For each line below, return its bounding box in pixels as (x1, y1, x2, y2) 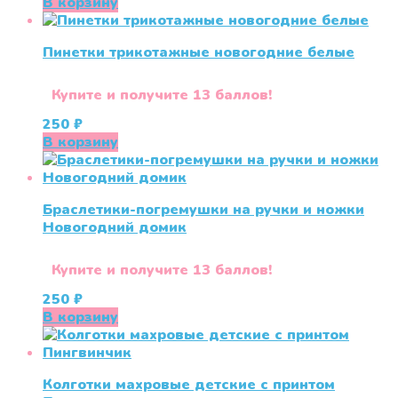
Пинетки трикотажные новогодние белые (43, 43, 354, 63)
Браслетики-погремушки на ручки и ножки (43, 200, 364, 220)
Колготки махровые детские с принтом (43, 375, 335, 395)
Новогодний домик (43, 218, 187, 238)
